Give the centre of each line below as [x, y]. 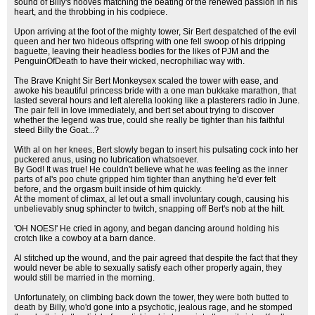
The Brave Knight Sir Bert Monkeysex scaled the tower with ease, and [146, 81]
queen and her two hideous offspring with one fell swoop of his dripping [150, 41]
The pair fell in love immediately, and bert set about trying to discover [144, 110]
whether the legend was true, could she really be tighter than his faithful [149, 120]
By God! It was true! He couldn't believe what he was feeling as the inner [151, 169]
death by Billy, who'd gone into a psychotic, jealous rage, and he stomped [153, 307]
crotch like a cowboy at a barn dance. [85, 238]
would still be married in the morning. [84, 278]
